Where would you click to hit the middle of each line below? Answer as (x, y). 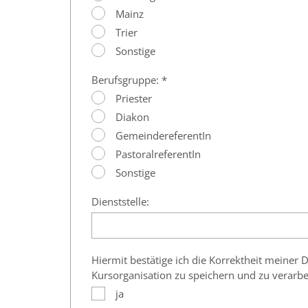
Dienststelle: (120, 202)
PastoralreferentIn (158, 154)
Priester (134, 99)
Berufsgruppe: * (129, 80)
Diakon (132, 117)
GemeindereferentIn (163, 136)
